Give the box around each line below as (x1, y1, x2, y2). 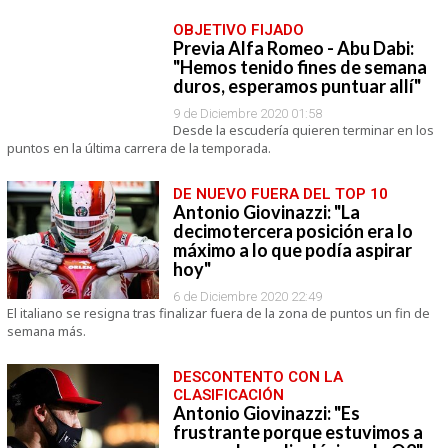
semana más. (6, 322, 86, 340)
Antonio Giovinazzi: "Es (172, 402, 360, 424)
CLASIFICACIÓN (172, 386, 284, 404)
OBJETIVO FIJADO (172, 21, 304, 39)
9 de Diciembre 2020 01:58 (172, 106, 322, 121)
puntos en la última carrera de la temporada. (6, 139, 271, 157)
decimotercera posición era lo (172, 220, 413, 242)
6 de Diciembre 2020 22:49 (172, 289, 322, 304)
